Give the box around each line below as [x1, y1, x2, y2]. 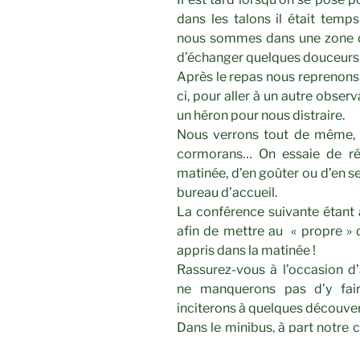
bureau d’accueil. [177, 185, 277, 201]
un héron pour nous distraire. [177, 108, 345, 124]
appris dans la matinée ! [177, 243, 316, 259]
